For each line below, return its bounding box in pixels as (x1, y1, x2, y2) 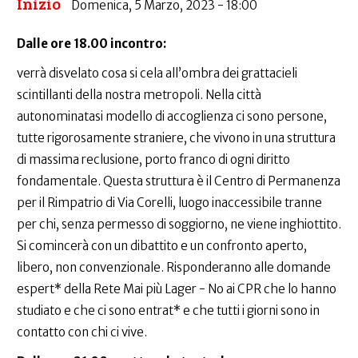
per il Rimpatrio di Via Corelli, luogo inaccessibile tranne (17, 195, 322, 211)
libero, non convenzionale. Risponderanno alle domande (17, 260, 331, 276)
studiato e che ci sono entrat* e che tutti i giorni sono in (17, 303, 320, 319)
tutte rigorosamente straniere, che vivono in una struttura (17, 130, 336, 146)
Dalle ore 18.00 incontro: (17, 36, 166, 52)
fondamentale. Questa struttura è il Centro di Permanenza (17, 173, 340, 189)
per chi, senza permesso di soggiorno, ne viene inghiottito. (17, 217, 341, 233)
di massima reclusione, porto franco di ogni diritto (17, 152, 290, 168)
